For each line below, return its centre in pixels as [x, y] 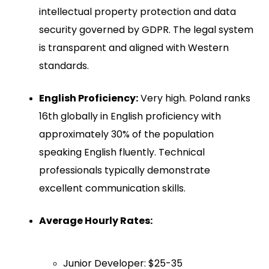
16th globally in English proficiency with [130, 116]
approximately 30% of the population [126, 134]
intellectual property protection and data [138, 11]
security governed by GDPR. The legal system [146, 29]
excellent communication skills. [112, 188]
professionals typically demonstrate [125, 170]
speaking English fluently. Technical [122, 152]
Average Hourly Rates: [96, 220]
